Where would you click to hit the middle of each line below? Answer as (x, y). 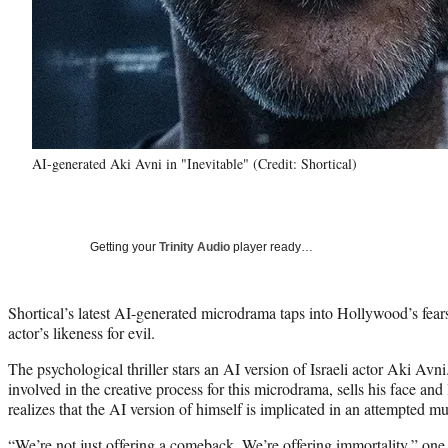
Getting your (124, 246)
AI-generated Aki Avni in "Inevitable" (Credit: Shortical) (194, 163)
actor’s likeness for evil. (81, 332)
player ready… (271, 246)
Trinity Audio (194, 246)
